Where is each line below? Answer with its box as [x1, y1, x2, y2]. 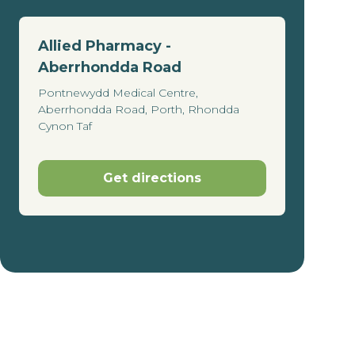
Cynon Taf [38, 118, 92, 133]
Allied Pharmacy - [38, 36, 171, 55]
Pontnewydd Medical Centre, [38, 85, 198, 100]
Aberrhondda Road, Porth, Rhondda [38, 101, 239, 116]
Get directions [103, 170, 201, 185]
